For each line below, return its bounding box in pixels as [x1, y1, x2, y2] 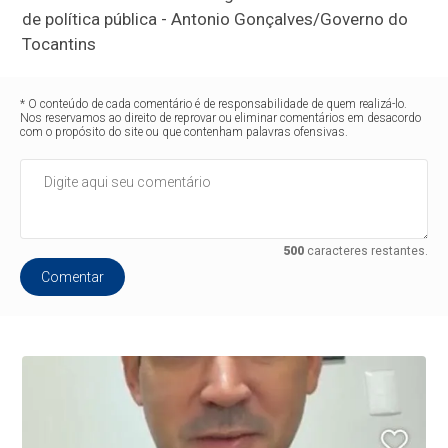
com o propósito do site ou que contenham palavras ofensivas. [20, 124, 349, 139]
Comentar [41, 268, 105, 285]
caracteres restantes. [303, 243, 428, 258]
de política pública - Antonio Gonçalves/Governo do [22, 8, 409, 29]
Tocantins [22, 33, 97, 54]
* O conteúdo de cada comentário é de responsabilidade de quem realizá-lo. [20, 96, 408, 111]
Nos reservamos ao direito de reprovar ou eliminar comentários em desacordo [20, 110, 422, 125]
